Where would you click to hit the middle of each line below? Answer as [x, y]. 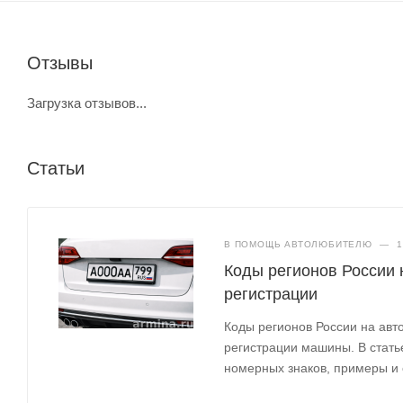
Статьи [56, 168]
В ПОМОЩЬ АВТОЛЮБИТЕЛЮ [298, 244]
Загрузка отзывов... [87, 103]
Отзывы [60, 63]
